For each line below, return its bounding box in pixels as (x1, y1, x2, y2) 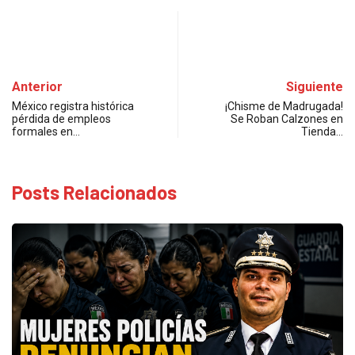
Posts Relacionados (12, 180, 177, 204)
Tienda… (301, 124, 343, 138)
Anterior (12, 78, 63, 94)
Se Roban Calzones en (231, 112, 343, 125)
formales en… (12, 124, 80, 138)
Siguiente (286, 78, 343, 94)
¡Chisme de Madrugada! (225, 99, 343, 113)
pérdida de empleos (12, 112, 111, 125)
